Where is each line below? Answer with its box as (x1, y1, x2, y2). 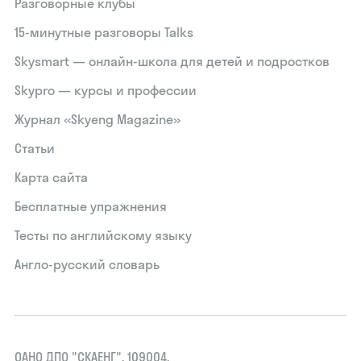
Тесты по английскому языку (15, 227, 193, 243)
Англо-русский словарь (15, 256, 160, 272)
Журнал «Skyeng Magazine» (15, 111, 181, 127)
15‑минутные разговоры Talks (15, 24, 194, 40)
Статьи (15, 140, 56, 156)
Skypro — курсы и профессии (15, 82, 197, 98)
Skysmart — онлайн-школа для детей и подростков (15, 53, 330, 69)
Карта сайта (15, 169, 89, 185)
